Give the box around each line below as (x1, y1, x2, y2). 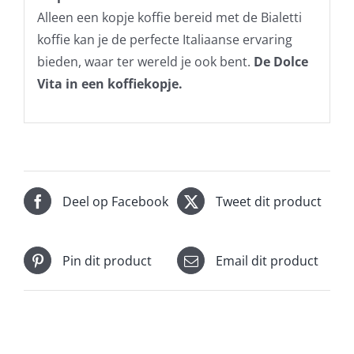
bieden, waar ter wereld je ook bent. (36, 52, 254, 70)
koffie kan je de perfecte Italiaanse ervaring (36, 30, 292, 48)
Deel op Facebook (62, 192, 168, 210)
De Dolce (253, 52, 308, 70)
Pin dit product (62, 251, 152, 269)
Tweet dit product (216, 192, 322, 210)
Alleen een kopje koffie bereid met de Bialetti (36, 8, 302, 26)
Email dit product (216, 251, 318, 269)
